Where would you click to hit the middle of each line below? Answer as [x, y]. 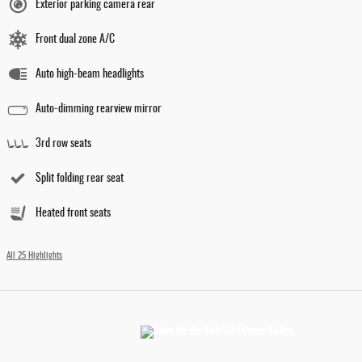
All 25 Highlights [34, 256]
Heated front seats [73, 213]
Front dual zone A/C [75, 39]
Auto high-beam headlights [90, 74]
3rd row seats [63, 143]
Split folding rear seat [80, 178]
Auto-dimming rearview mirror [99, 109]
